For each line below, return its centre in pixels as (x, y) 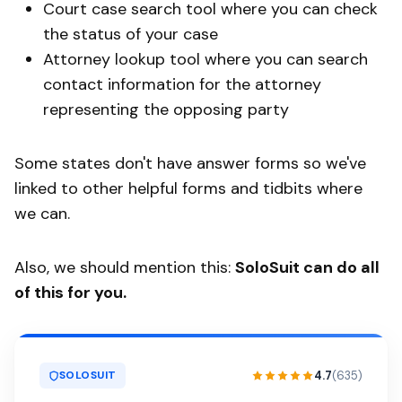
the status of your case (133, 35)
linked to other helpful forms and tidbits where (188, 189)
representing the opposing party (168, 110)
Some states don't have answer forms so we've (190, 164)
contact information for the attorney (182, 85)
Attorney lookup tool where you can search (205, 60)
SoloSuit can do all (307, 268)
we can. (44, 214)
